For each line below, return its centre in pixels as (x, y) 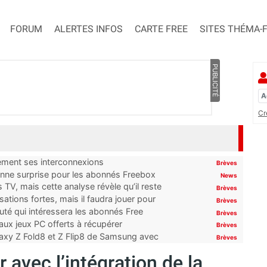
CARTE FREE (161, 29)
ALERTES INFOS (89, 29)
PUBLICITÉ (215, 81)
